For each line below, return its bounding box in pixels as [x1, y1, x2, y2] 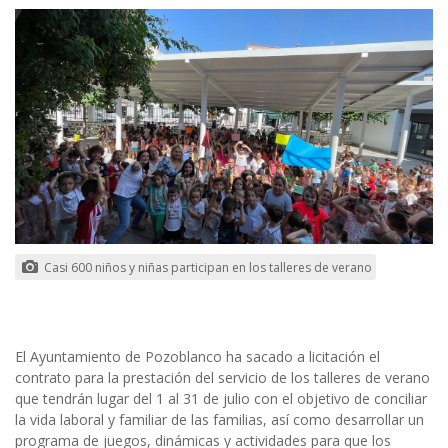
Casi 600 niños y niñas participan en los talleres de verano [41, 258, 373, 276]
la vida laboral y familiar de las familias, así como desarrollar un [15, 409, 424, 429]
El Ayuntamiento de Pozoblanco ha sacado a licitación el [15, 346, 380, 366]
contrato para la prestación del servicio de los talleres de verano [15, 367, 430, 387]
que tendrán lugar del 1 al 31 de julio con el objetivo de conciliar [15, 388, 427, 408]
